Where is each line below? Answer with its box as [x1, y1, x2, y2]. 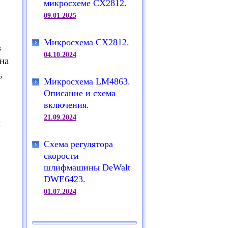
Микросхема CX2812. [44, 37, 129, 47]
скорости [44, 151, 79, 161]
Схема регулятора [44, 139, 113, 149]
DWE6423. [44, 174, 85, 184]
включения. [44, 100, 89, 110]
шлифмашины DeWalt [44, 162, 130, 173]
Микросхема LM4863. [44, 76, 130, 87]
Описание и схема [44, 88, 116, 98]
